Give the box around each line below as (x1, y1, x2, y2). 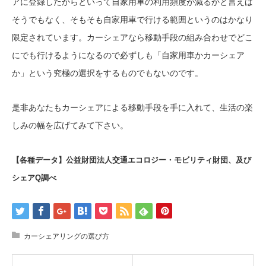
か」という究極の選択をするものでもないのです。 (12, 68, 203, 78)
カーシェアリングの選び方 (24, 232, 109, 241)
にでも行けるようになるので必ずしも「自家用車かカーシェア (12, 50, 245, 61)
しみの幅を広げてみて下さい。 (12, 121, 128, 131)
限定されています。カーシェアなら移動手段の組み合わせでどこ (12, 33, 253, 43)
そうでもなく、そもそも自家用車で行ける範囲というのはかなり (12, 15, 253, 25)
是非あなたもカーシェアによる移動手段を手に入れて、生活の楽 (12, 103, 253, 113)
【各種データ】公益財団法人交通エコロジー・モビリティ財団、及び (12, 156, 251, 165)
